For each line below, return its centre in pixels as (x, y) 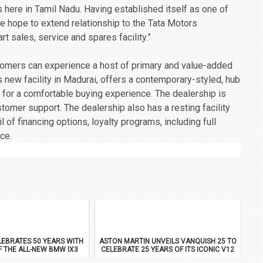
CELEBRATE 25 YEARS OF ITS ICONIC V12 (168, 249)
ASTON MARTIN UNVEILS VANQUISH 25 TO (168, 241)
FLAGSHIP (168, 257)
